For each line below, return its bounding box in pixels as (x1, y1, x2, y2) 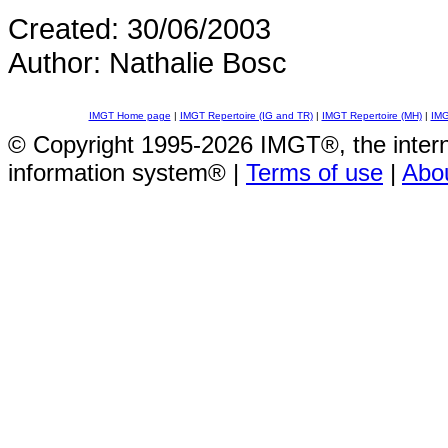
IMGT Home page (88, 110, 171, 121)
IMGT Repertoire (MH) (321, 110, 422, 121)
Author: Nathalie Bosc (8, 46, 287, 79)
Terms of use (246, 159, 383, 186)
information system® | (8, 159, 246, 186)
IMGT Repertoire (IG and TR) (179, 110, 313, 121)
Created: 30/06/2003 (8, 12, 271, 45)
